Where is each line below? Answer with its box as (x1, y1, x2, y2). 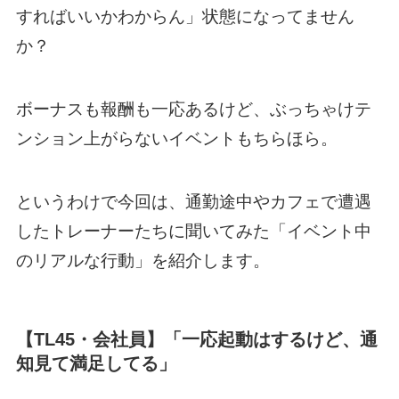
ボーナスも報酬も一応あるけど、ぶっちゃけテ (15, 99, 371, 118)
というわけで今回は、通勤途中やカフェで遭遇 (15, 191, 371, 211)
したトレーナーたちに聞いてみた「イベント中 (15, 221, 371, 240)
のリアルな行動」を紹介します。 (15, 250, 270, 270)
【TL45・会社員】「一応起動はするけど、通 (15, 329, 378, 349)
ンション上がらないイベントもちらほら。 (15, 128, 338, 148)
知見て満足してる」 (15, 353, 176, 373)
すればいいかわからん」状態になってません (15, 7, 354, 27)
